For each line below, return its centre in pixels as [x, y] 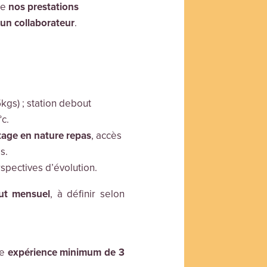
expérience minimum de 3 [66, 253]
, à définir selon [87, 194]
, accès [106, 136]
